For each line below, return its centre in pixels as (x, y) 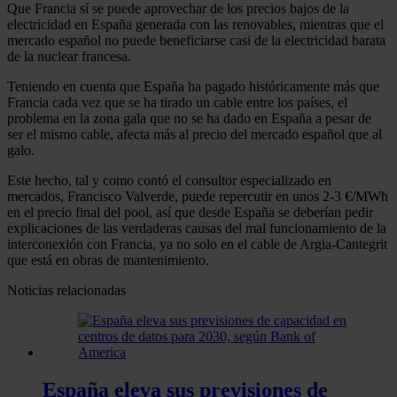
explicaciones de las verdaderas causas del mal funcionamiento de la (197, 228)
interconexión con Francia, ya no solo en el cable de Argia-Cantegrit (197, 244)
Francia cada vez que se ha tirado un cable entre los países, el (177, 102)
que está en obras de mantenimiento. (108, 260)
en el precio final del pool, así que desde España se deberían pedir (190, 212)
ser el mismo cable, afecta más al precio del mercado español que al (195, 134)
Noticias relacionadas (66, 290)
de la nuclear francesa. (69, 56)
